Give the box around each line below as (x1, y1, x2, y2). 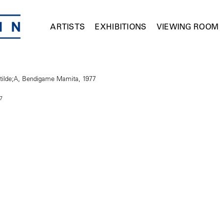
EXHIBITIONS (95, 22, 147, 31)
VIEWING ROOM (156, 22, 219, 31)
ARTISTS (50, 22, 85, 31)
